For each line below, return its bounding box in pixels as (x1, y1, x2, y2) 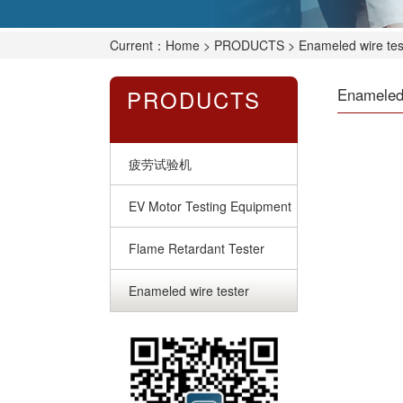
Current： (110, 36, 166, 55)
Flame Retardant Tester (129, 239, 264, 258)
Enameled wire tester (129, 282, 249, 300)
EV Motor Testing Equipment (129, 197, 291, 216)
